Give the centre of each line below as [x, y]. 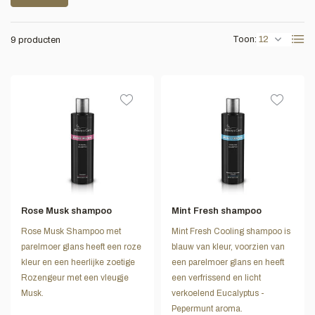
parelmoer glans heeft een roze [81, 247]
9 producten [36, 40]
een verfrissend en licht [216, 278]
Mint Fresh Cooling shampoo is [231, 232]
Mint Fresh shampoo [217, 211]
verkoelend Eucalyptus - [218, 294]
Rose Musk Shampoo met [71, 232]
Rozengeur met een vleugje [75, 278]
